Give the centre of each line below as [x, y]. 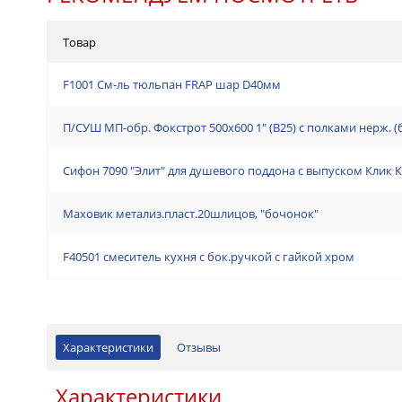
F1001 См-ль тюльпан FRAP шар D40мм [172, 85]
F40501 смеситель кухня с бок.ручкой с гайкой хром [209, 257]
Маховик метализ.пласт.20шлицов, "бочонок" [191, 214]
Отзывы [199, 348]
